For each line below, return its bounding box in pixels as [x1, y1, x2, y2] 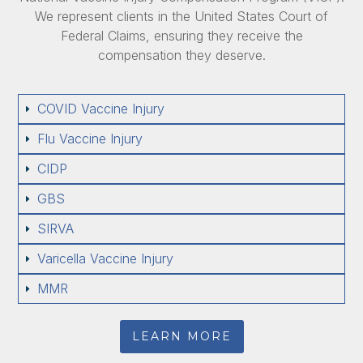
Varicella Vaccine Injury [37, 250, 174, 267]
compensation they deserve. [97, 47, 266, 64]
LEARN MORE [131, 329, 232, 344]
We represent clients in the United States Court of [35, 8, 328, 25]
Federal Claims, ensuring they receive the [60, 28, 303, 45]
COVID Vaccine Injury [37, 100, 165, 117]
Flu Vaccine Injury [37, 130, 143, 147]
